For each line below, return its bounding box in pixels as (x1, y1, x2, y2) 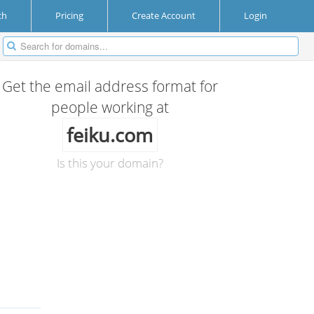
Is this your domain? (56, 155, 163, 171)
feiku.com (67, 122, 153, 148)
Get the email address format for (1, 76, 218, 96)
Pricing (55, 9, 83, 22)
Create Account (132, 9, 196, 22)
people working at (50, 97, 169, 117)
